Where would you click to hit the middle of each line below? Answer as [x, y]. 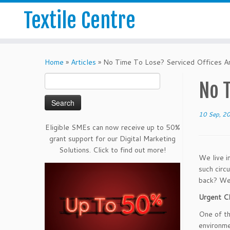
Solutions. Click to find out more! [112, 150]
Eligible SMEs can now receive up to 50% [112, 127]
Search [56, 79]
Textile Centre [80, 21]
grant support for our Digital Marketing [112, 139]
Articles [83, 62]
